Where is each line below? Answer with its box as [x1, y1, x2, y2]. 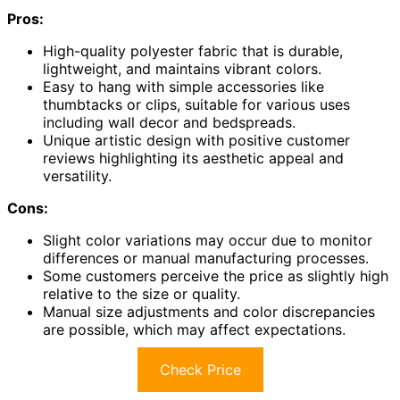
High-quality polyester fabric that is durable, [43, 42, 343, 61]
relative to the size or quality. [43, 285, 240, 304]
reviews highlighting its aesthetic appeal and [43, 149, 344, 168]
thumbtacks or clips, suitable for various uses [43, 96, 350, 114]
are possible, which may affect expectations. [43, 321, 346, 339]
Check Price [159, 361, 241, 379]
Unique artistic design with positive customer [43, 131, 350, 150]
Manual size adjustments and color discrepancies [43, 303, 375, 321]
